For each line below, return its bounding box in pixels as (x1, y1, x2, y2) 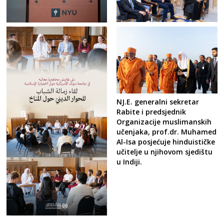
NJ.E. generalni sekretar (116, 97, 199, 107)
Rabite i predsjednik (116, 107, 186, 117)
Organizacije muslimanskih (116, 117, 212, 127)
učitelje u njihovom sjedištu (116, 147, 213, 157)
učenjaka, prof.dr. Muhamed (116, 127, 217, 137)
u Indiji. (116, 157, 142, 167)
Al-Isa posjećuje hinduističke (116, 137, 215, 147)
